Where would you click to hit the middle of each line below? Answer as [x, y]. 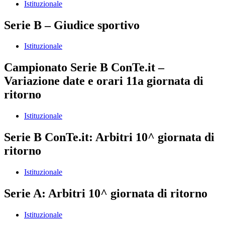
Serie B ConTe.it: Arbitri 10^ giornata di [109, 137]
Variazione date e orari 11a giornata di [104, 81]
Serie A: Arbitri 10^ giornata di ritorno [106, 193]
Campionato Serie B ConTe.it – [84, 68]
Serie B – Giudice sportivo [72, 25]
